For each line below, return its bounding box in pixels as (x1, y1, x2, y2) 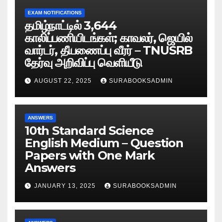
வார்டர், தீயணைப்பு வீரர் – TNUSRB (25, 43, 193, 57)
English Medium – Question (25, 135, 183, 150)
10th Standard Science (25, 123, 154, 138)
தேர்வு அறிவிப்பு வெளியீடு (25, 55, 142, 70)
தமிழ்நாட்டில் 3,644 (25, 18, 116, 33)
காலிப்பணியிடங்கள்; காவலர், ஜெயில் (25, 30, 192, 45)
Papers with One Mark (25, 148, 155, 163)
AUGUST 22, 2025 (34, 77, 94, 84)
